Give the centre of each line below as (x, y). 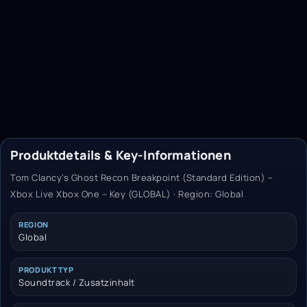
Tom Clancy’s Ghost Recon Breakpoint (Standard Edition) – (142, 177)
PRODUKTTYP (46, 269)
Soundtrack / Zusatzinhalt (77, 282)
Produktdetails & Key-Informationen (121, 155)
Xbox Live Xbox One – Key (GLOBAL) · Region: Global (127, 194)
